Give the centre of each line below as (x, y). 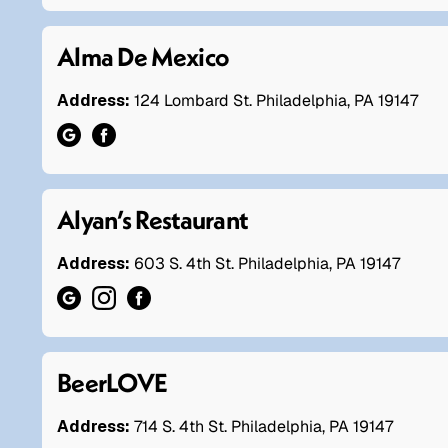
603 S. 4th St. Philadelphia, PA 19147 (267, 263)
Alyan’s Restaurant (152, 219)
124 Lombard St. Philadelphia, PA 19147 (276, 100)
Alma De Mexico (143, 56)
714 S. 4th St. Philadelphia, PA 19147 (263, 426)
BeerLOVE (112, 382)
